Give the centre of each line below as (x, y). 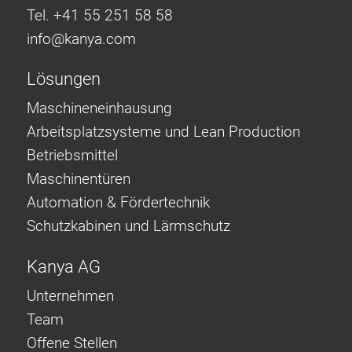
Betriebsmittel (72, 156)
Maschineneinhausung (99, 108)
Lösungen (64, 79)
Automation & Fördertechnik (118, 203)
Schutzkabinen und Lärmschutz (128, 226)
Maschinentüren (79, 179)
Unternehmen (70, 295)
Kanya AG (64, 266)
